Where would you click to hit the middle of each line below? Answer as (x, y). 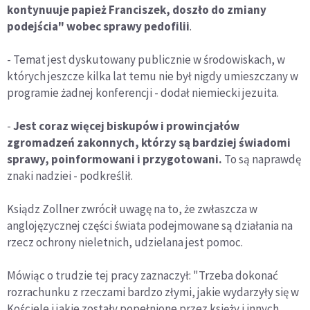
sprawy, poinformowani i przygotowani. (115, 159)
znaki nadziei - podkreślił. (70, 176)
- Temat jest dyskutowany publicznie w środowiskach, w (146, 60)
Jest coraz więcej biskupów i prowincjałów (126, 126)
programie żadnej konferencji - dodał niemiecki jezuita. (143, 93)
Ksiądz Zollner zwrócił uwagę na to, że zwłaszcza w (132, 209)
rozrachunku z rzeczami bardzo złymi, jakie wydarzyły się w (153, 292)
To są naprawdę (262, 159)
